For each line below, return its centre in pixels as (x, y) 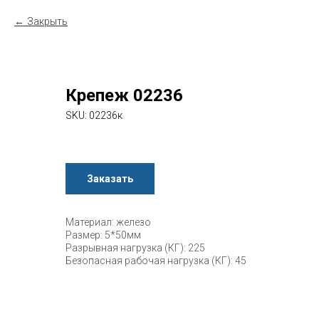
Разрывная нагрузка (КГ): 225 (135, 248)
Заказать (110, 178)
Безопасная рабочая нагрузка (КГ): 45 (156, 261)
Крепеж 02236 (124, 95)
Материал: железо (108, 223)
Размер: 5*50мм (103, 235)
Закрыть (47, 21)
